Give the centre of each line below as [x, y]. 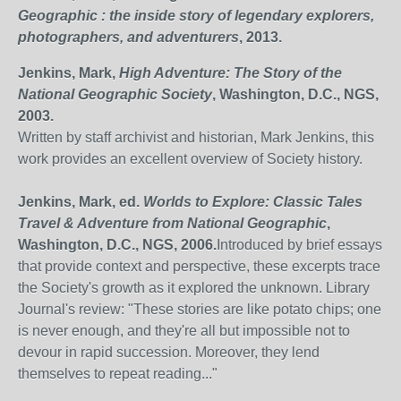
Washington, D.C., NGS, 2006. [117, 245]
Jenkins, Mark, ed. [81, 202]
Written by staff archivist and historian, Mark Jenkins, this [196, 137]
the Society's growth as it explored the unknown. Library [194, 288]
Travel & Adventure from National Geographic [172, 223]
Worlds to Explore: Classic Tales [253, 202]
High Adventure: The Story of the [230, 73]
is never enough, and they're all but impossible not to [184, 331]
